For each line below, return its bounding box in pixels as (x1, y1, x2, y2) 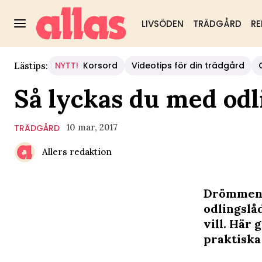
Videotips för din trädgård (132, 60, 244, 71)
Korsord (83, 60, 118, 71)
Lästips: (14, 60, 48, 71)
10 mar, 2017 (67, 122, 118, 133)
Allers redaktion (42, 146, 112, 157)
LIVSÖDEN (141, 18, 184, 30)
